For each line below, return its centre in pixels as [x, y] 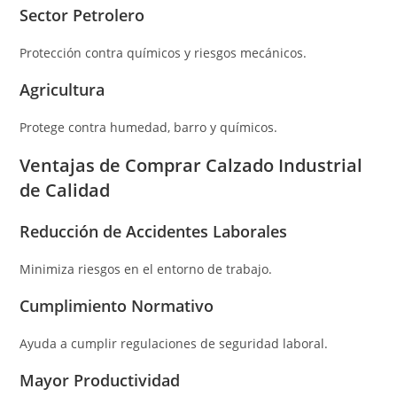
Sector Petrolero [82, 15]
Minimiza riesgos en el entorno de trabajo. [146, 269]
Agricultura [62, 89]
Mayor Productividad [100, 380]
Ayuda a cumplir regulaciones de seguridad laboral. [174, 343]
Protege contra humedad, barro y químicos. [149, 127]
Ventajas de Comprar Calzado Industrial [191, 165]
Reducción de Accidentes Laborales [154, 231]
